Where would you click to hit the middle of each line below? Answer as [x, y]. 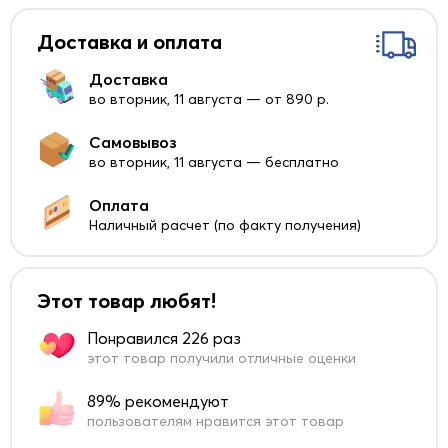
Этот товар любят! [126, 301]
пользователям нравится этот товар [215, 421]
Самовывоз [133, 142]
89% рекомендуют [158, 401]
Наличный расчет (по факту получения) [225, 225]
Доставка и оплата [129, 42]
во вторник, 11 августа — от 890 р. [209, 99]
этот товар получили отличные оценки [221, 358]
